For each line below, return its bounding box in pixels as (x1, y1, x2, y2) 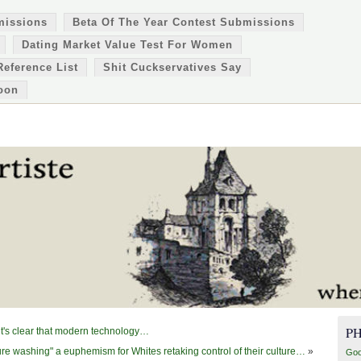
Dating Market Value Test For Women (22, 39, 233, 51)
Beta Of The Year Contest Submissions (73, 16, 295, 28)
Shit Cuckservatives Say (103, 61, 242, 73)
